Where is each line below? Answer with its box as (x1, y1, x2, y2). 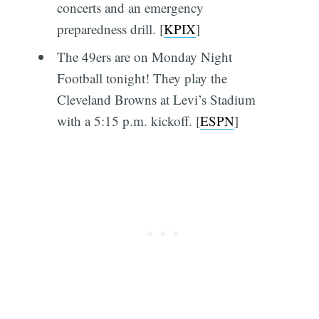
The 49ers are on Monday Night (56, 48, 232, 66)
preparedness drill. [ (56, 19, 164, 38)
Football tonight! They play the (56, 69, 227, 88)
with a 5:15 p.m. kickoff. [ (56, 112, 200, 130)
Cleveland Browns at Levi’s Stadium (56, 90, 256, 109)
